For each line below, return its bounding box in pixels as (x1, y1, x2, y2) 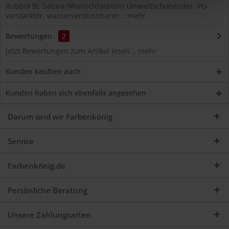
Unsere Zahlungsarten (8, 210, 91, 220)
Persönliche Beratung (8, 185, 87, 195)
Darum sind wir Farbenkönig (8, 111, 112, 122)
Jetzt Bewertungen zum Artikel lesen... (6, 46, 136, 56)
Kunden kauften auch (6, 66, 81, 76)
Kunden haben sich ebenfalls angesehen (6, 88, 146, 98)
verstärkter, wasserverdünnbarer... (6, 11, 125, 20)
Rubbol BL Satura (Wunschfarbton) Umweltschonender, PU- (6, 1, 209, 11)
